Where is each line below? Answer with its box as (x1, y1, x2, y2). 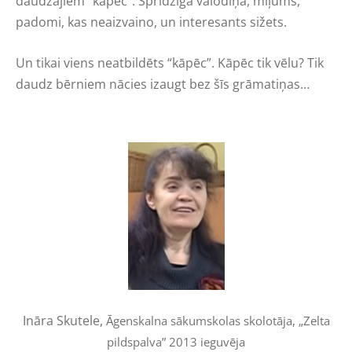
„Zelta (298, 313, 330, 328)
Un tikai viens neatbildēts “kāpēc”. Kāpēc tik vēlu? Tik (16, 54, 324, 72)
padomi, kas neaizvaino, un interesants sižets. (16, 13, 287, 31)
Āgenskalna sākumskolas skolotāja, (105, 313, 299, 328)
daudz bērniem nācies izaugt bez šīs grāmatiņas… (16, 75, 310, 93)
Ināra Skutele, (22, 312, 106, 329)
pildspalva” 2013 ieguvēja (107, 334, 245, 350)
